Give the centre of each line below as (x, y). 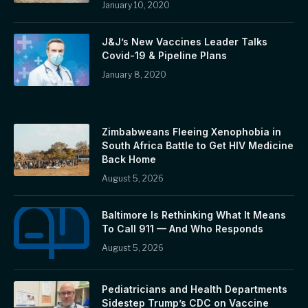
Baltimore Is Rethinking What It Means (194, 214)
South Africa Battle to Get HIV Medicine (198, 145)
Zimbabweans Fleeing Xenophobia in (191, 131)
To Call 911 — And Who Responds (183, 228)
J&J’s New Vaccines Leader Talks (185, 41)
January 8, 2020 (134, 74)
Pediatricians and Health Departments (195, 289)
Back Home (129, 159)
